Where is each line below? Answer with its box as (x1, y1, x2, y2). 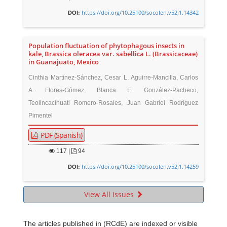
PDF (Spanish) (39, 130, 83, 140)
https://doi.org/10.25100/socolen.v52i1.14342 (81, 8, 199, 16)
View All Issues (84, 189, 136, 199)
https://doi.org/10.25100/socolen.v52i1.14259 (81, 162, 199, 170)
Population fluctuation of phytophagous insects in (28, 41, 185, 50)
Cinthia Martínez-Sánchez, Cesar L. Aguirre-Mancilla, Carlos (28, 73, 199, 81)
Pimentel (28, 111, 53, 119)
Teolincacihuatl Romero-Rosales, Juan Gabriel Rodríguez (28, 99, 199, 106)
